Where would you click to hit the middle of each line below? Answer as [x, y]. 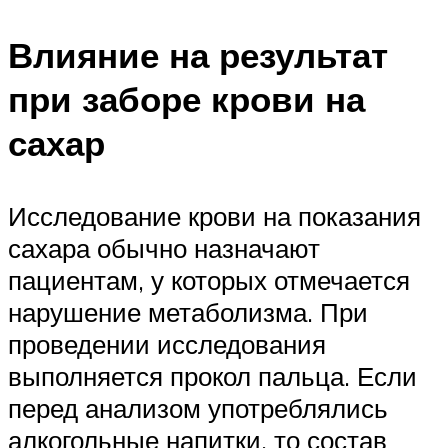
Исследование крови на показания [214, 215]
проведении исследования [167, 343]
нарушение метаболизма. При [188, 311]
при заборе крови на [186, 98]
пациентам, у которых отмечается [209, 279]
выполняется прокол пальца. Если [212, 375]
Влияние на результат [198, 54]
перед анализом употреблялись [198, 407]
